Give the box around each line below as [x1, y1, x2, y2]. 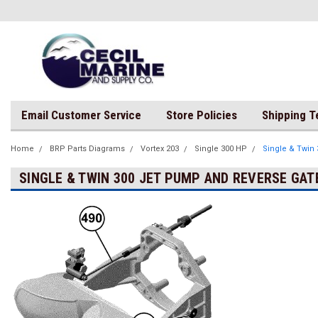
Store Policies [166, 108, 237, 122]
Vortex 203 [141, 144, 179, 153]
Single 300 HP [194, 144, 247, 153]
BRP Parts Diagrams [50, 144, 125, 153]
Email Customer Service [21, 108, 141, 122]
